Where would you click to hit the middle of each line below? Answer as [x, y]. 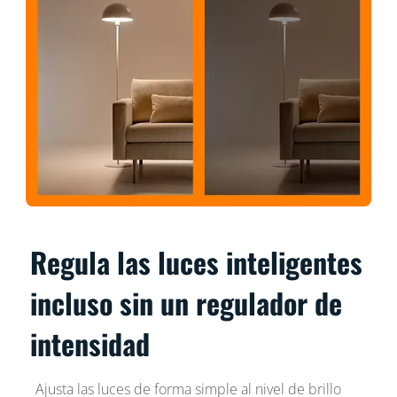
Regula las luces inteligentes [197, 261]
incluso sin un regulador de [187, 302]
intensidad [90, 343]
